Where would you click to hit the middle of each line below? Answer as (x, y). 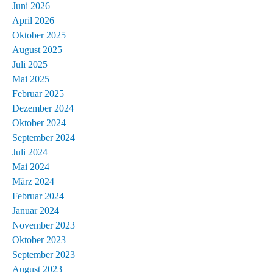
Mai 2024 (31, 166)
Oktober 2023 (39, 239)
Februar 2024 (38, 196)
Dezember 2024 (43, 108)
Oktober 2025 (39, 35)
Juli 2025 (30, 64)
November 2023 (44, 225)
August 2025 (37, 49)
